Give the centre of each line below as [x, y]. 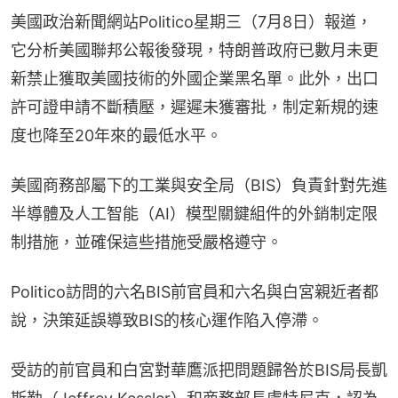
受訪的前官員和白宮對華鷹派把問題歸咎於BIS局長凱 [199, 370]
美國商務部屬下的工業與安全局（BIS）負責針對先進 [199, 185]
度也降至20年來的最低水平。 [116, 135]
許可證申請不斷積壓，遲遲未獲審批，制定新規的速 [195, 107]
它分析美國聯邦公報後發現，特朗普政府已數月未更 [195, 50]
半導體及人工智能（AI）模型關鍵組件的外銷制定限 [194, 213]
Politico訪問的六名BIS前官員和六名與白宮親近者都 [195, 291]
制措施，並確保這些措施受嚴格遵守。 [147, 242]
